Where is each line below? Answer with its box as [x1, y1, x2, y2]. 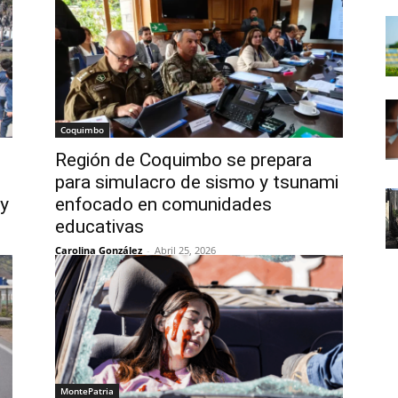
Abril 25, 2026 [155, 243, 216, 257]
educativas [55, 216, 144, 237]
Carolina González [55, 243, 142, 257]
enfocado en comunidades [55, 194, 272, 215]
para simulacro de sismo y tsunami [55, 171, 338, 193]
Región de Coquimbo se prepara [55, 149, 312, 171]
